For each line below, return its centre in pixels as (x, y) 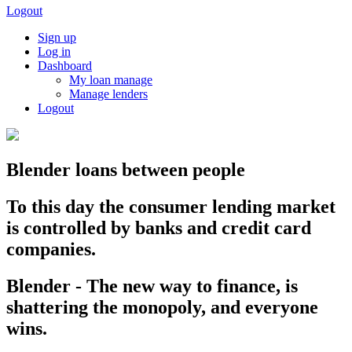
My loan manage (111, 80)
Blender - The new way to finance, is (152, 286)
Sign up (57, 37)
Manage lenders (108, 94)
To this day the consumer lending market (171, 206)
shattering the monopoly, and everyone (162, 307)
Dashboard (65, 66)
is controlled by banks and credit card (159, 227)
